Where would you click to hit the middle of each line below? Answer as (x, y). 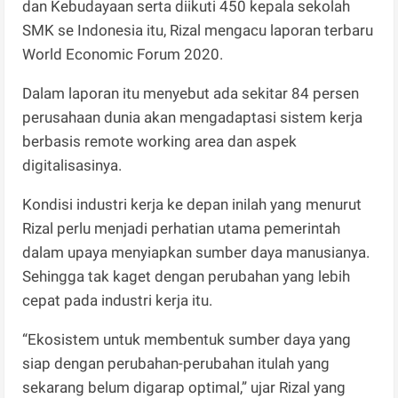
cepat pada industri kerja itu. (119, 301)
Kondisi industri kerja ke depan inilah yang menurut (192, 205)
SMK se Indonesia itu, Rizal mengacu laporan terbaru (198, 31)
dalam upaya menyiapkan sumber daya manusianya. (196, 253)
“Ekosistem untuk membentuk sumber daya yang (187, 340)
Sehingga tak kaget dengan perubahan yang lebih (187, 277)
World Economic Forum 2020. (123, 55)
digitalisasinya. (74, 166)
